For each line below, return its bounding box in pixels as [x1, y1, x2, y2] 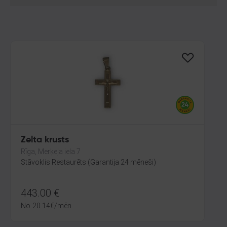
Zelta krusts [21, 135, 69, 144]
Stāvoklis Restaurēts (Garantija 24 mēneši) [21, 158, 156, 166]
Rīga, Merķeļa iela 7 [21, 147, 81, 156]
